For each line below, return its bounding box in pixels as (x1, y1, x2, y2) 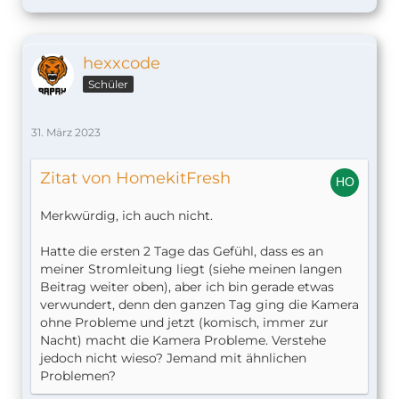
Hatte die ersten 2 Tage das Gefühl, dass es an (40, 243, 323, 260)
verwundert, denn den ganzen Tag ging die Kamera (40, 297, 359, 313)
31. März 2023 (31, 126, 101, 140)
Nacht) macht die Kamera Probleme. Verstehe (40, 332, 326, 349)
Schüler (88, 77, 128, 92)
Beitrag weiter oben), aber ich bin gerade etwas (40, 279, 334, 296)
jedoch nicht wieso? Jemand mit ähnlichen (40, 350, 306, 367)
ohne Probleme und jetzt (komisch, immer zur (40, 314, 329, 331)
